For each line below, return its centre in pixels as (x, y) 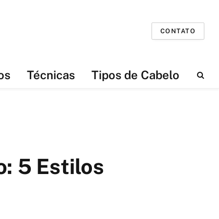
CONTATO (178, 31)
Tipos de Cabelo (135, 75)
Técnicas (51, 75)
